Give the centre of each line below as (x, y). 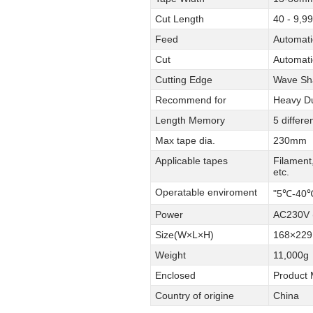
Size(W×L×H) (184, 235)
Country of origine (195, 296)
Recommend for (191, 100)
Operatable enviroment (206, 192)
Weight (170, 255)
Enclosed (175, 276)
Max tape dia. (185, 141)
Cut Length (180, 19)
